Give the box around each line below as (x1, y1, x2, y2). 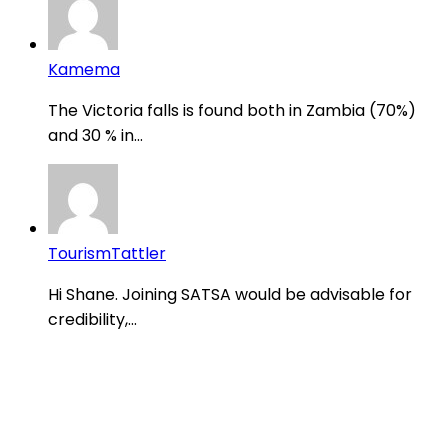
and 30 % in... (48, 124, 143, 148)
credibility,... (48, 308, 137, 332)
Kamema (48, 58, 120, 82)
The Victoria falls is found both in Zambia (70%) (48, 99, 416, 123)
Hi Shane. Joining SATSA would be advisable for (48, 283, 412, 307)
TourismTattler (48, 242, 166, 266)
